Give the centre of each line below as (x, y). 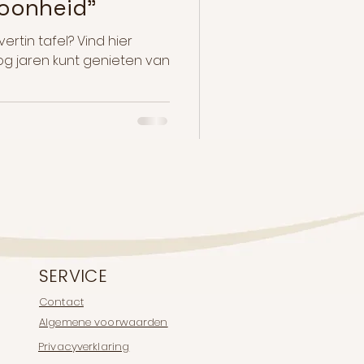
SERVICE (74, 276)
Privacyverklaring (84, 347)
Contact (61, 302)
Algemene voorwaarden (104, 323)
